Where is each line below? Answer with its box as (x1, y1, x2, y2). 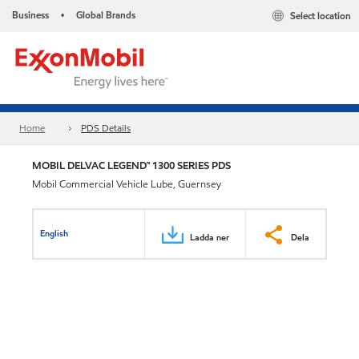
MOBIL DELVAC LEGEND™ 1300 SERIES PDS (32, 158, 231, 173)
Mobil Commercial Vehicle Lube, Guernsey (32, 177, 221, 192)
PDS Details (81, 121, 131, 135)
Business (12, 8, 49, 22)
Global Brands (76, 8, 135, 22)
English (40, 226, 69, 240)
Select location (290, 9, 351, 23)
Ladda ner (190, 230, 229, 244)
